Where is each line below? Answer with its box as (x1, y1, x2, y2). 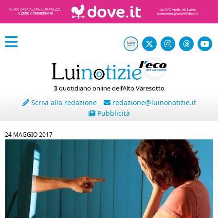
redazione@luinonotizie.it (110, 98, 196, 107)
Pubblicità (95, 109, 130, 118)
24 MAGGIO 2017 (5, 130, 53, 139)
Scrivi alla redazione (29, 98, 97, 107)
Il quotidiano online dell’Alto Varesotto (54, 84, 164, 92)
